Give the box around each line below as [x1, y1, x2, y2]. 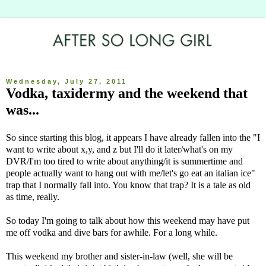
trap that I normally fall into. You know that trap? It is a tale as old [6, 180, 251, 191]
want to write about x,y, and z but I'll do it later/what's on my [6, 144, 233, 155]
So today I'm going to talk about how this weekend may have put [6, 216, 249, 226]
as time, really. [6, 192, 59, 202]
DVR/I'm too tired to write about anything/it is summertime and [6, 156, 243, 167]
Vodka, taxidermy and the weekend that [6, 84, 248, 101]
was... [6, 101, 39, 118]
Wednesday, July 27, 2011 [6, 77, 127, 85]
